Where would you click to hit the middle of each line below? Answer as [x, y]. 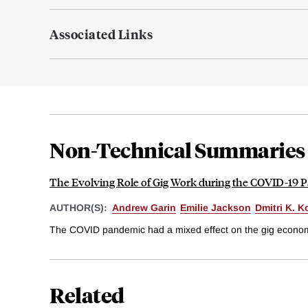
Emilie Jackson [216, 208]
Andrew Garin [144, 208]
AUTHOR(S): [80, 208]
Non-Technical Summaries [177, 150]
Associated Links [101, 34]
